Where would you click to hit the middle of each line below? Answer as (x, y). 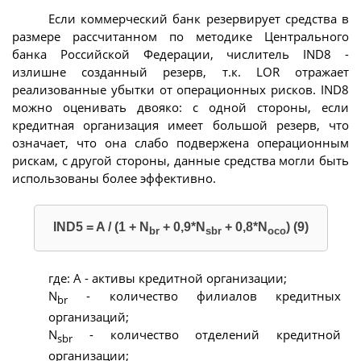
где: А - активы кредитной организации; (168, 278)
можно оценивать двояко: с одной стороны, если (180, 108)
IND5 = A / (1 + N (101, 227)
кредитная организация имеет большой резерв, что (180, 125)
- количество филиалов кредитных (204, 295)
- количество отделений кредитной (207, 334)
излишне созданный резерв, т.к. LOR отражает (180, 72)
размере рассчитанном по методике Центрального (180, 37)
